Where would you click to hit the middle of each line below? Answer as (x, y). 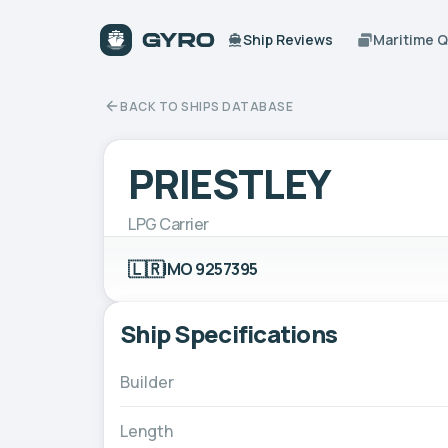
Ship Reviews (288, 39)
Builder (147, 381)
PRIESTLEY (230, 183)
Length (146, 430)
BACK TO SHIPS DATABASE (206, 106)
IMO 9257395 (210, 268)
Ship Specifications (229, 333)
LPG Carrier (168, 223)
